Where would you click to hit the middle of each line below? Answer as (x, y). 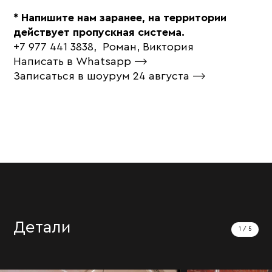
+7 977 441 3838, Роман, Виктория (104, 47)
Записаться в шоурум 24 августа (103, 76)
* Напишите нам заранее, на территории (120, 18)
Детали (42, 227)
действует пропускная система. (99, 32)
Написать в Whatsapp (74, 62)
